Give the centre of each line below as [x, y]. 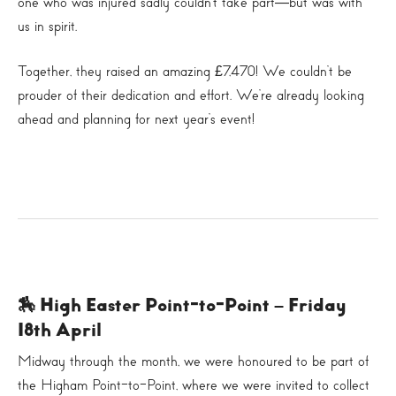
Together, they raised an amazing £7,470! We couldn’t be [185, 72]
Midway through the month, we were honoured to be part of [193, 362]
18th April [60, 330]
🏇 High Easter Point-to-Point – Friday [182, 305]
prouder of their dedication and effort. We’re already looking [191, 95]
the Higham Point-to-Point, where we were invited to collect [194, 385]
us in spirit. [47, 27]
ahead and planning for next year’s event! [136, 119]
